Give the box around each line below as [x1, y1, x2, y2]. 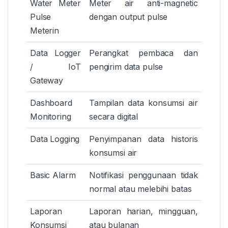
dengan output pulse [89, 12, 168, 22]
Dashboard [30, 98, 72, 108]
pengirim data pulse [89, 62, 163, 72]
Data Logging [30, 134, 80, 145]
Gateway [30, 75, 64, 86]
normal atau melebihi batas [89, 184, 192, 194]
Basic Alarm [30, 170, 76, 181]
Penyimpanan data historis [89, 134, 198, 145]
